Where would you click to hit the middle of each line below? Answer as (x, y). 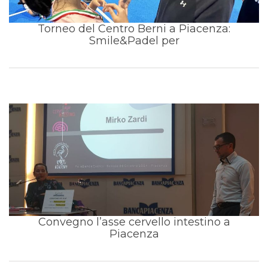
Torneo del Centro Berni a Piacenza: (134, 29)
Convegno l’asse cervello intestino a (134, 222)
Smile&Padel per (134, 41)
